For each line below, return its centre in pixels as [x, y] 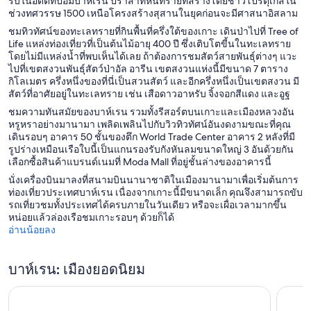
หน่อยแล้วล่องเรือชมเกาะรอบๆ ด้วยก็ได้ [91, 217]
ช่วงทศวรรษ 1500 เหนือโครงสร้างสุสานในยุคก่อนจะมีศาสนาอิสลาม [153, 13]
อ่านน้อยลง [32, 229]
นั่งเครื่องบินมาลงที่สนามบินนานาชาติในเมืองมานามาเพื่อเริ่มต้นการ [153, 179]
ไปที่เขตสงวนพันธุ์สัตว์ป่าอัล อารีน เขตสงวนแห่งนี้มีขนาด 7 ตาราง [148, 68]
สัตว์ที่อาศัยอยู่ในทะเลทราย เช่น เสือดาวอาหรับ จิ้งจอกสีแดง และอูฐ [149, 93]
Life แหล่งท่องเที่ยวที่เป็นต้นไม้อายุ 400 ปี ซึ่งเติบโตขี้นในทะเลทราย [150, 43]
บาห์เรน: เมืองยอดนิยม [77, 269]
